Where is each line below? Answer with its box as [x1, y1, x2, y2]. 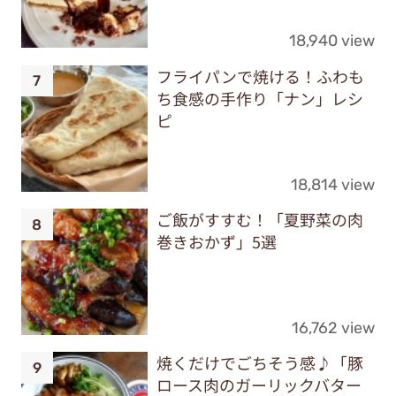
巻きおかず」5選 [156, 230, 277, 253]
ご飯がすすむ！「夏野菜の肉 [156, 208, 363, 231]
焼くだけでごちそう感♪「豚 [156, 351, 363, 375]
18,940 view [289, 31, 376, 50]
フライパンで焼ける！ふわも [156, 64, 364, 88]
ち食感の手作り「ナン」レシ [156, 86, 363, 110]
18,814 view [291, 174, 376, 194]
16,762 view [292, 318, 376, 338]
